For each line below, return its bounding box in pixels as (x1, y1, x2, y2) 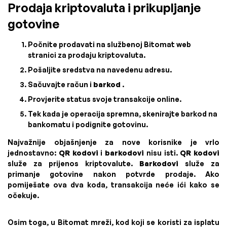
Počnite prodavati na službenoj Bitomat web (28, 40, 191, 49)
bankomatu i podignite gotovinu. (28, 120, 148, 129)
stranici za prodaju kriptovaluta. (28, 50, 145, 59)
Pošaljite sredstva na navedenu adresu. (28, 65, 172, 74)
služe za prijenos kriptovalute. (8, 159, 139, 168)
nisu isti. (144, 148, 180, 157)
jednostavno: (8, 148, 59, 157)
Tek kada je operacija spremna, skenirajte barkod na (28, 109, 217, 118)
